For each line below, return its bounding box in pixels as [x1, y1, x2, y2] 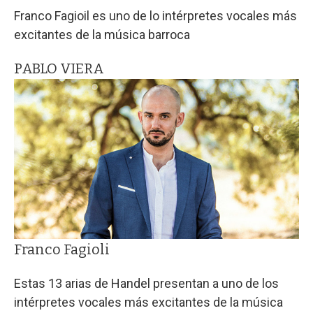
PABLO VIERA [14, 59, 104, 77]
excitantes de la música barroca [14, 27, 190, 42]
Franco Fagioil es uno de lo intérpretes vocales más [14, 8, 297, 23]
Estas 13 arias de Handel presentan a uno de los [14, 276, 279, 291]
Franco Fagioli [14, 241, 110, 259]
